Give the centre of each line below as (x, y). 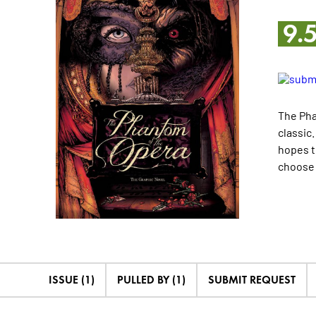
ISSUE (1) (71, 280)
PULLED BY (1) (151, 280)
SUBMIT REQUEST (251, 280)
